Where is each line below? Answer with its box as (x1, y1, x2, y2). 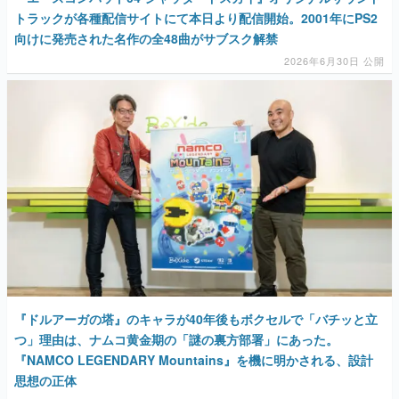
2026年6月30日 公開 (284, 53, 385, 68)
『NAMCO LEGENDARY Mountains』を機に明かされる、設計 (14, 351, 373, 370)
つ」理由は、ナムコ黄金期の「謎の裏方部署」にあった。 (14, 330, 338, 349)
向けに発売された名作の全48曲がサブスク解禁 (14, 28, 278, 47)
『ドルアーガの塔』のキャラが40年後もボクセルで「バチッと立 (14, 310, 378, 329)
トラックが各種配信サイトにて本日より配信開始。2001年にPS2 (14, 8, 378, 27)
